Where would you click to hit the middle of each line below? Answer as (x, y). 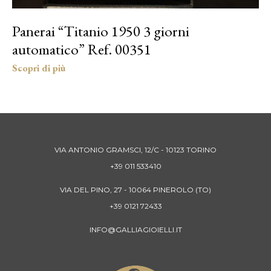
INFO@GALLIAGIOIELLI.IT (135, 230)
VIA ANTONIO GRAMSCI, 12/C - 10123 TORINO (135, 150)
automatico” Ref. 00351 (82, 49)
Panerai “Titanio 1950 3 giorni (101, 31)
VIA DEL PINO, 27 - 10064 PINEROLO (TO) (135, 190)
